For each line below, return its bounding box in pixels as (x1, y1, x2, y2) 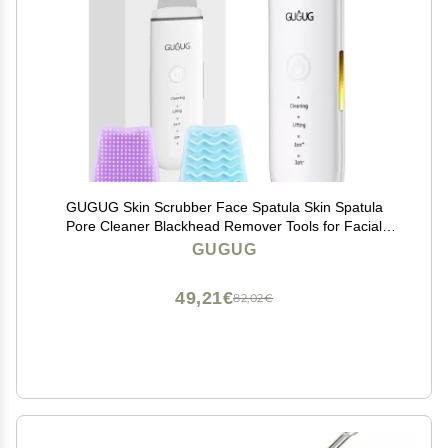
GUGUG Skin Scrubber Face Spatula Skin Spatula (65, 198, 383, 216)
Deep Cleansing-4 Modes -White (121, 236, 327, 254)
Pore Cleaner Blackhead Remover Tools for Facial (66, 217, 382, 235)
